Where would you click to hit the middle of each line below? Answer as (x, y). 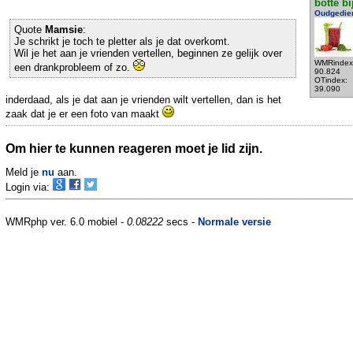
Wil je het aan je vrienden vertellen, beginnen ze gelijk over (148, 54)
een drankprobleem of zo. (74, 68)
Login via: (29, 188)
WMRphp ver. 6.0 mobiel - (66, 222)
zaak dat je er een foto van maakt (84, 114)
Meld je (24, 173)
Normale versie (234, 222)
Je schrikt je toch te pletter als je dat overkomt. (122, 42)
